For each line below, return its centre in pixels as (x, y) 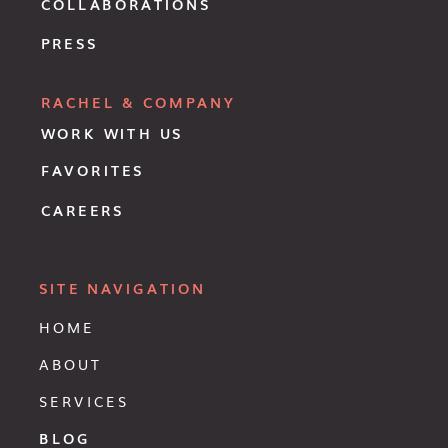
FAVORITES (92, 170)
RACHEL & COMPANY (138, 101)
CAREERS (82, 209)
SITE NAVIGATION (122, 288)
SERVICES (84, 401)
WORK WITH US (112, 132)
